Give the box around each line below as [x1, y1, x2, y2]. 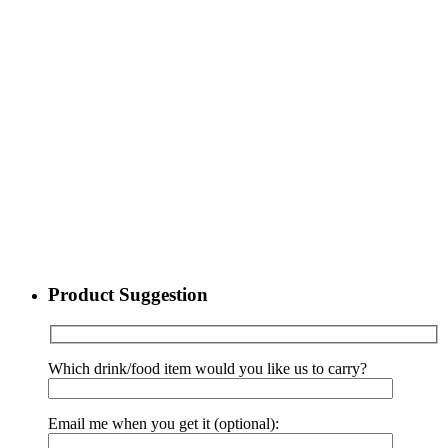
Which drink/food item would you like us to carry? [48, 360, 367, 378]
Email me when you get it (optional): [48, 415, 279, 433]
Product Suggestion [48, 283, 208, 305]
